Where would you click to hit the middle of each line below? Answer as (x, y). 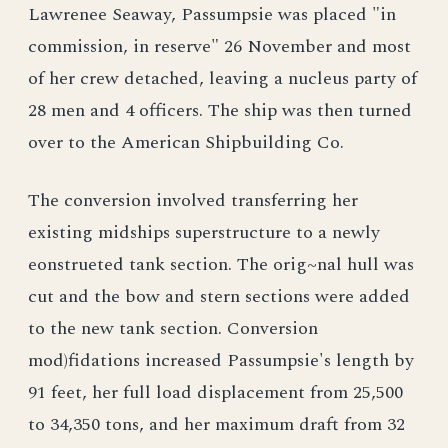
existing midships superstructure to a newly (204, 232)
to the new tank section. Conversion (173, 328)
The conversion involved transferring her (193, 200)
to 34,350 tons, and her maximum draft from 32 (216, 424)
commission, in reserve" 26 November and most (219, 46)
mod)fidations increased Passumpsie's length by (221, 360)
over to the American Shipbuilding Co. (186, 142)
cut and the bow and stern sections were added (219, 296)
